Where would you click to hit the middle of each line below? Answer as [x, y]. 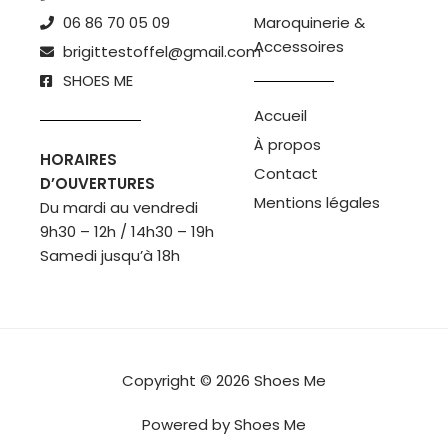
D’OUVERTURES [97, 184]
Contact [286, 174]
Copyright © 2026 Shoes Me [224, 381]
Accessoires [299, 47]
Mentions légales [317, 203]
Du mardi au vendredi [119, 208]
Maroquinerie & [309, 23]
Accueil [280, 116]
